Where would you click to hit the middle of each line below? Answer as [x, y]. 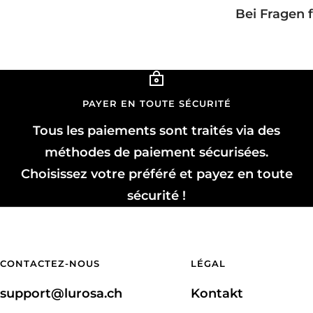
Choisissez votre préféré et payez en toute [156, 174]
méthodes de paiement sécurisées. [156, 152]
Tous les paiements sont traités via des [156, 130]
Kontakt [217, 293]
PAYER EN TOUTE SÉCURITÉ [156, 103]
